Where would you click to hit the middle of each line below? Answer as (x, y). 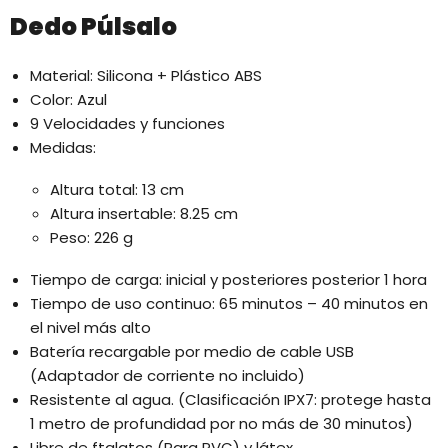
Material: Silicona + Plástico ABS (146, 76)
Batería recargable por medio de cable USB (192, 352)
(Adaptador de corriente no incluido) (167, 376)
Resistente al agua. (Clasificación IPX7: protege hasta (230, 400)
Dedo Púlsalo (93, 27)
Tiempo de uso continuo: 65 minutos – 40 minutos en (229, 304)
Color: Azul (68, 100)
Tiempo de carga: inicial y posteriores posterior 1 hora (228, 280)
